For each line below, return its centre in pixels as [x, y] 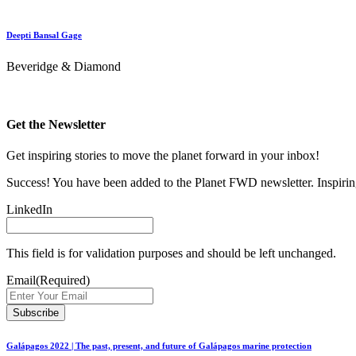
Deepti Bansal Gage [44, 35]
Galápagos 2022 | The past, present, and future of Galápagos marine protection [159, 346]
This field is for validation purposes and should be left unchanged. [171, 253]
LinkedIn [29, 210]
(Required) [63, 281]
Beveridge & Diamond [64, 66]
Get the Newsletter [56, 124]
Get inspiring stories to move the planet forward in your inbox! [163, 156]
